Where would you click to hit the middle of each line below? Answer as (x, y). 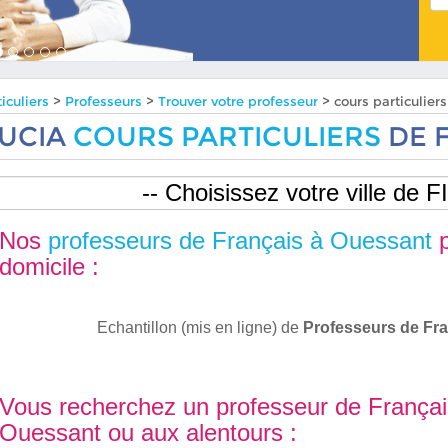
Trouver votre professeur (238, 101)
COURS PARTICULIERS (227, 137)
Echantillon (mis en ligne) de (199, 328)
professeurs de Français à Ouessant (240, 241)
